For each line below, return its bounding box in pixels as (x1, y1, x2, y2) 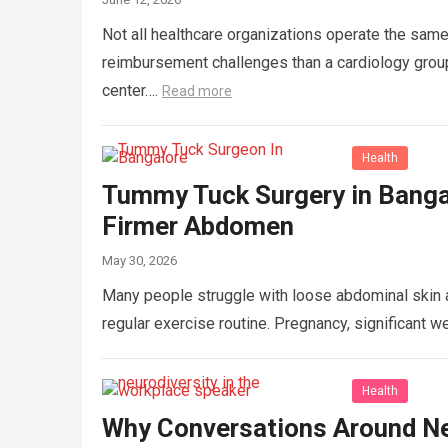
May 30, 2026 (102, 252, 177, 268)
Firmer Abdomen (102, 210, 294, 241)
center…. (102, 80, 162, 100)
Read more (162, 82, 232, 99)
